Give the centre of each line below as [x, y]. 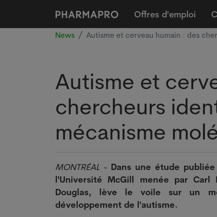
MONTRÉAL [77, 167]
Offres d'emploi [165, 14]
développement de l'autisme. [116, 204]
